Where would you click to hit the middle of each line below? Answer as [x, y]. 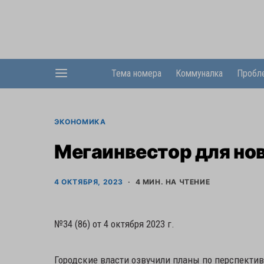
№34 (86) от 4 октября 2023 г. [114, 224]
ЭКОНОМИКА [80, 122]
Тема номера [136, 73]
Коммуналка [199, 73]
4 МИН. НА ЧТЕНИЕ [173, 182]
